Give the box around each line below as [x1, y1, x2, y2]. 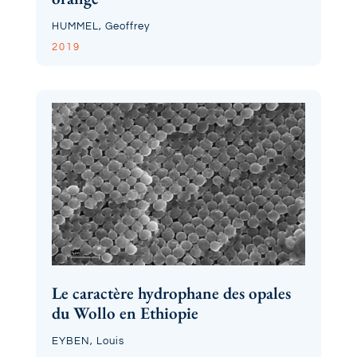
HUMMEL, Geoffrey [51, 21, 150, 33]
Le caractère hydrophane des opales [51, 282, 291, 304]
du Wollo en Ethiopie [51, 302, 198, 324]
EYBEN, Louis [51, 335, 124, 347]
